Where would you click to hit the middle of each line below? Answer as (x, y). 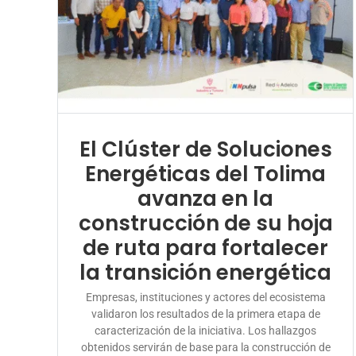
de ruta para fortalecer (206, 248)
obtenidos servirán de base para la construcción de (205, 347)
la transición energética (206, 272)
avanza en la (206, 198)
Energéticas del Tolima (206, 174)
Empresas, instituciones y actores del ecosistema (205, 297)
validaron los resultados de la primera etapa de (205, 313)
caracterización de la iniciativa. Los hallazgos (206, 330)
